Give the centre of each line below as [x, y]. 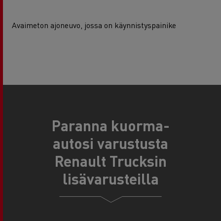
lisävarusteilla [110, 178]
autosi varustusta [110, 143]
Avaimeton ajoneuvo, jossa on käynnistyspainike [94, 25]
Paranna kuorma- [110, 125]
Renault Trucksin [110, 161]
